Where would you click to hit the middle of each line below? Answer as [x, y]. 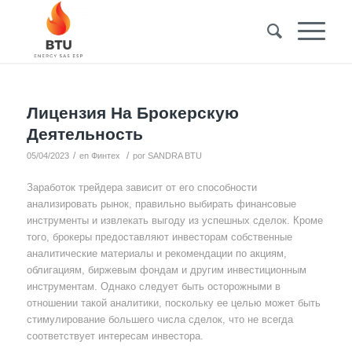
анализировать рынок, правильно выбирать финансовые [161, 204]
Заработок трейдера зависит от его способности [141, 188]
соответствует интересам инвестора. [115, 336]
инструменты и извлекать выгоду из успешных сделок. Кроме [174, 221]
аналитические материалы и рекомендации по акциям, [156, 254]
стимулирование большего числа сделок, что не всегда [159, 320]
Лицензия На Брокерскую [132, 113]
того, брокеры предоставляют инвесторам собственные [159, 237]
